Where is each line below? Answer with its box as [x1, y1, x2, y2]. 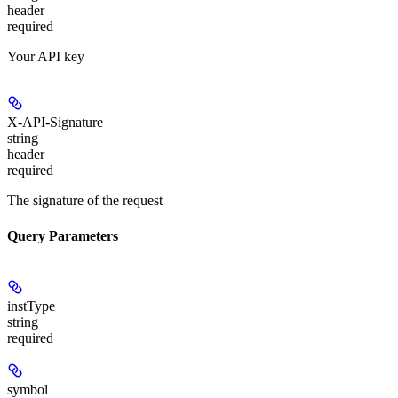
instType [7, 298, 55, 314]
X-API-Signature [7, 115, 103, 131]
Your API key [7, 49, 84, 65]
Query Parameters [7, 227, 118, 243]
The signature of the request [7, 193, 163, 209]
